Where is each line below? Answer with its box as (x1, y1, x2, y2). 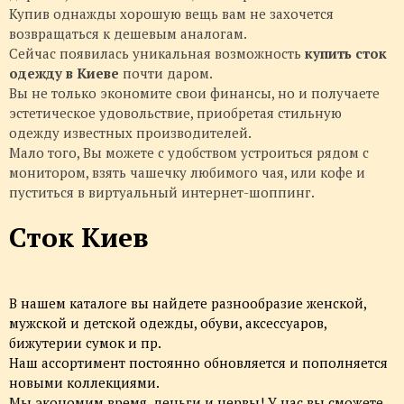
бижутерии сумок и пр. (9, 334, 161, 353)
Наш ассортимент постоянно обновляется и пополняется (9, 353, 388, 372)
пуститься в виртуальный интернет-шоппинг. (9, 183, 315, 202)
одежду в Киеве (9, 64, 119, 83)
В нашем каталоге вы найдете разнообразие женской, (9, 294, 366, 313)
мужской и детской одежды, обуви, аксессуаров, (9, 314, 326, 333)
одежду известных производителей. (9, 124, 252, 142)
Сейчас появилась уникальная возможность (9, 44, 305, 63)
